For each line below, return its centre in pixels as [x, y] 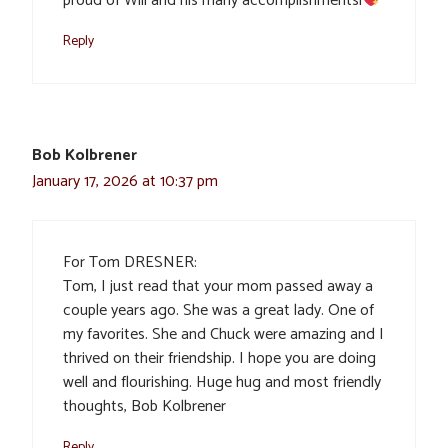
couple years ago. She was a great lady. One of [218, 311]
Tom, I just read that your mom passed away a [218, 287]
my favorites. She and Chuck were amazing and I [223, 335]
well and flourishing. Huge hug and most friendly [222, 383]
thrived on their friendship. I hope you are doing [219, 359]
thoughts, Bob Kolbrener [144, 407]
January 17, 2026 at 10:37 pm [125, 182]
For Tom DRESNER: [130, 263]
